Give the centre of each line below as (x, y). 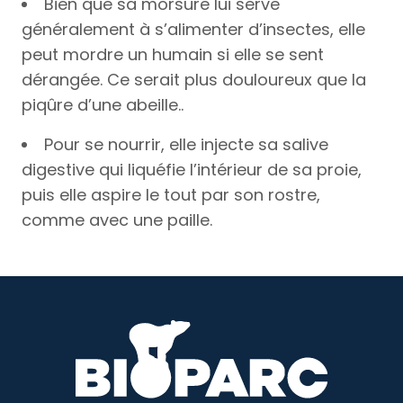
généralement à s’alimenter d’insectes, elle (193, 29)
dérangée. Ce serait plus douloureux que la (194, 80)
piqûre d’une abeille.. (103, 105)
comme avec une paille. (117, 220)
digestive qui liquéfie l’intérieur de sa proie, (192, 170)
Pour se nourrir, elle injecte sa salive (186, 144)
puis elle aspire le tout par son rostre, (171, 195)
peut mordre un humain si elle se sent (173, 54)
